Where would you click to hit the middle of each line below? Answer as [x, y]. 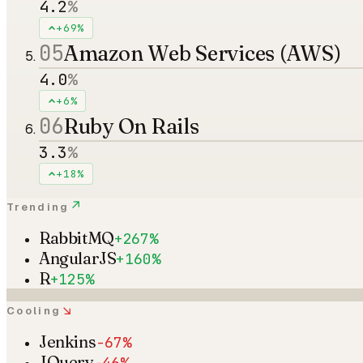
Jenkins [68, 341]
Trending [38, 207]
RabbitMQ [77, 237]
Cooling [34, 310]
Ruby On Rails [131, 126]
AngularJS [78, 258]
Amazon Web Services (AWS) [202, 53]
